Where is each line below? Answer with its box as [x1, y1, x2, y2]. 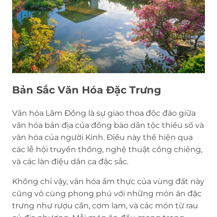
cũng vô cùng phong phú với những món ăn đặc [12, 188, 201, 198]
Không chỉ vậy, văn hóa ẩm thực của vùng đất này [12, 176, 204, 186]
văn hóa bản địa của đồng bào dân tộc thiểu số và [12, 120, 204, 130]
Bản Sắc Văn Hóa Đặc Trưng [12, 83, 161, 96]
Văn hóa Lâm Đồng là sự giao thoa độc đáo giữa [12, 108, 196, 118]
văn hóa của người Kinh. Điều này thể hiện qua [12, 132, 193, 142]
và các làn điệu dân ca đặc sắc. [12, 156, 128, 166]
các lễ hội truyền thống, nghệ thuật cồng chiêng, [12, 144, 202, 154]
